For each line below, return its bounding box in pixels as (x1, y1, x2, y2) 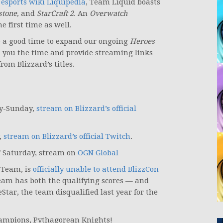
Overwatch (90, 9, 127, 18)
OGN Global (78, 148, 118, 158)
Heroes (130, 37, 155, 46)
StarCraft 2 (37, 9, 74, 18)
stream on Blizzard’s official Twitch (3, 132, 130, 141)
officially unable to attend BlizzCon (33, 165, 159, 174)
